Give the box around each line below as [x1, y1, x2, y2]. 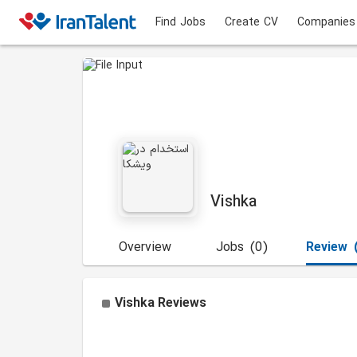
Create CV [225, 14, 278, 31]
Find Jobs [155, 14, 206, 31]
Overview [119, 238, 171, 257]
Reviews [158, 294, 206, 313]
